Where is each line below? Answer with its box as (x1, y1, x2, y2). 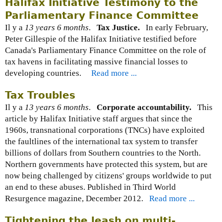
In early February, (140, 23, 208, 33)
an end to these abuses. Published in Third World (5, 182, 176, 192)
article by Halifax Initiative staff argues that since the (5, 114, 192, 124)
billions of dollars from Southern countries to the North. (5, 148, 203, 158)
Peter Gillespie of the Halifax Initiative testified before (5, 34, 197, 44)
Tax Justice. (97, 23, 140, 33)
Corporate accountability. (97, 103, 191, 112)
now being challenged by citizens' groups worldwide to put (5, 171, 212, 181)
